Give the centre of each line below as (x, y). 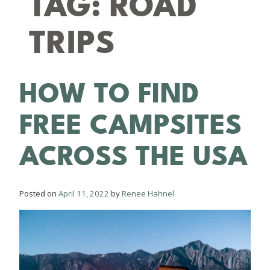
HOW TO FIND (109, 94)
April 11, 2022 (84, 193)
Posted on (39, 193)
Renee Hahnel (148, 193)
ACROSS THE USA (134, 157)
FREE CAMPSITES (130, 125)
